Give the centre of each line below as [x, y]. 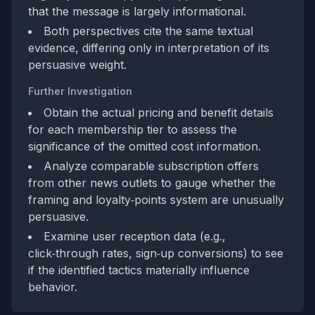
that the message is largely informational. [137, 11]
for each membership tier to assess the [133, 129]
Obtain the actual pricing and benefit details [159, 112]
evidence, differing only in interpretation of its [149, 48]
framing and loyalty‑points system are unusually [156, 200]
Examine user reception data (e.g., [135, 236]
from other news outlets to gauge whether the [152, 183]
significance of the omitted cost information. [144, 146]
